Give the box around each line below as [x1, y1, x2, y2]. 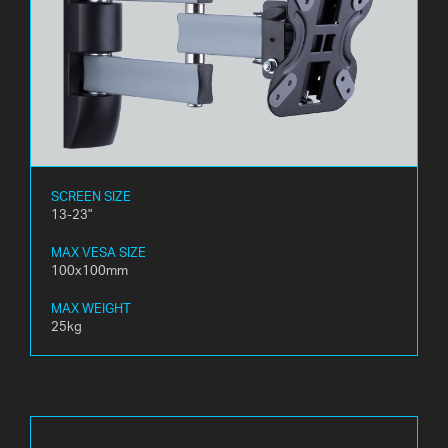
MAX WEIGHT [51, 299, 131, 316]
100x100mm [51, 261, 128, 278]
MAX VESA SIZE [51, 243, 146, 260]
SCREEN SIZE [51, 187, 131, 204]
